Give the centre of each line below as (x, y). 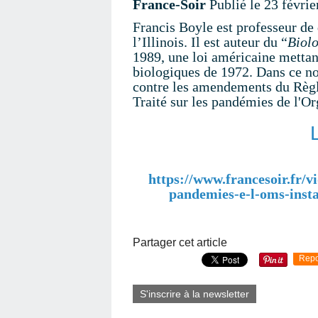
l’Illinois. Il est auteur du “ (210, 42)
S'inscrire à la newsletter (194, 294)
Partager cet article (180, 242)
